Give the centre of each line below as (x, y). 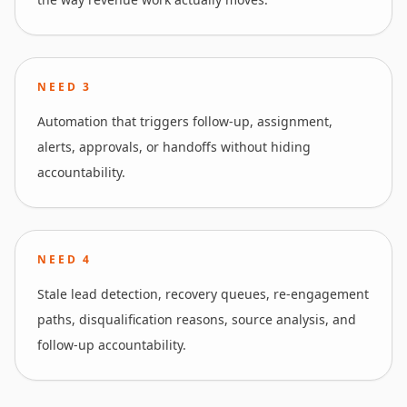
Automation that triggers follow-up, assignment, (185, 121)
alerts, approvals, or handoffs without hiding (174, 147)
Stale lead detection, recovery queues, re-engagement (203, 294)
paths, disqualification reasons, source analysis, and (197, 319)
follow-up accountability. (112, 345)
